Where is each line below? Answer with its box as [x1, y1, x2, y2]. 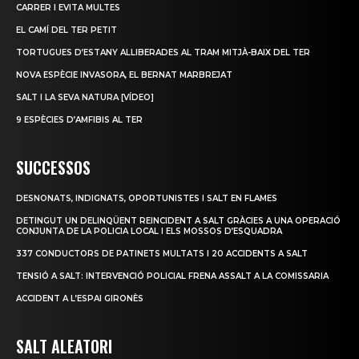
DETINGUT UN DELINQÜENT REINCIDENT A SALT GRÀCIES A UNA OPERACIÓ [16, 216, 341, 227]
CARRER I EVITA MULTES [16, 2, 120, 14]
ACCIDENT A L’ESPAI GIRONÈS [16, 293, 143, 305]
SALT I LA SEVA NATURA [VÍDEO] [16, 92, 154, 103]
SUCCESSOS [16, 155, 91, 180]
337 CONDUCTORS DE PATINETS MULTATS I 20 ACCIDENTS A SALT [16, 248, 308, 260]
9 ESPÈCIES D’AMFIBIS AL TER [16, 115, 143, 126]
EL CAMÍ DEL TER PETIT [16, 25, 117, 36]
